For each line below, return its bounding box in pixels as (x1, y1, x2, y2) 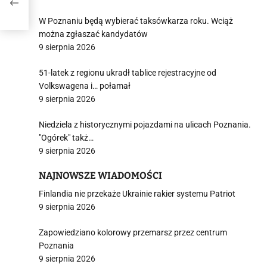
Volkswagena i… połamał (39, 81, 131, 91)
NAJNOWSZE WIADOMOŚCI (39, 170, 162, 181)
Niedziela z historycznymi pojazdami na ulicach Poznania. (39, 120, 251, 129)
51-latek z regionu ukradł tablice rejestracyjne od (39, 68, 216, 77)
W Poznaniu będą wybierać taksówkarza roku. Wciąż (39, 16, 233, 26)
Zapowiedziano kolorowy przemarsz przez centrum (39, 228, 227, 237)
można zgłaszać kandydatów (39, 29, 148, 39)
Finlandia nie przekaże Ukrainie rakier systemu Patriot (39, 189, 235, 198)
